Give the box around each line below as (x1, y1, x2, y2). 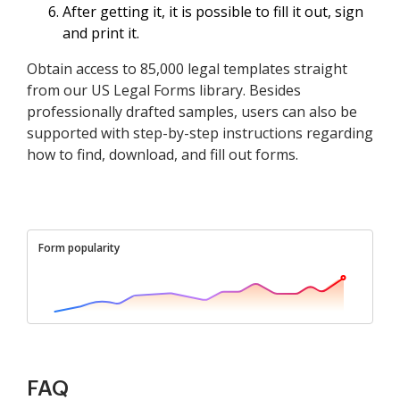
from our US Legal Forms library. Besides (27, 80, 301, 101)
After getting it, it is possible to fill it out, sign (62, 2, 363, 22)
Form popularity (38, 240, 120, 256)
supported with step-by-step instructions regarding (27, 123, 373, 144)
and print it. (62, 23, 139, 44)
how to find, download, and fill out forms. (27, 145, 298, 165)
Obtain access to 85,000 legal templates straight (27, 59, 347, 79)
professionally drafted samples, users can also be (27, 102, 357, 122)
